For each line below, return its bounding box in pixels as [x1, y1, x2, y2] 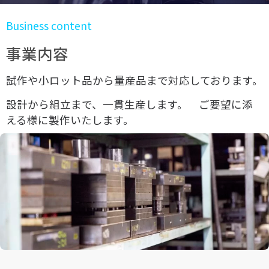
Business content [6, 18, 92, 33]
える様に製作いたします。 [6, 112, 134, 128]
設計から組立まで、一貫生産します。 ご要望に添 [6, 97, 253, 112]
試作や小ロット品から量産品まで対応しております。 [6, 73, 263, 88]
